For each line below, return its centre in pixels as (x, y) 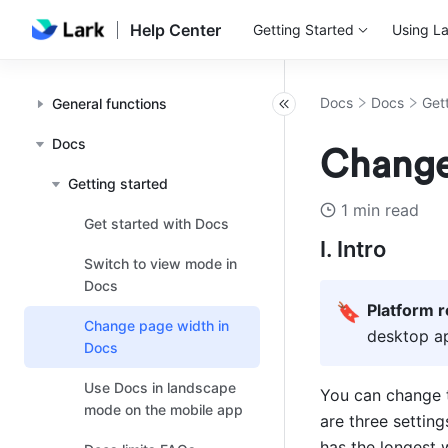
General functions (109, 103)
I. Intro (353, 249)
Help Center (175, 30)
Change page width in (156, 325)
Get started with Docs (156, 223)
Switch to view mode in (160, 263)
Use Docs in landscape (160, 387)
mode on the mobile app (163, 409)
